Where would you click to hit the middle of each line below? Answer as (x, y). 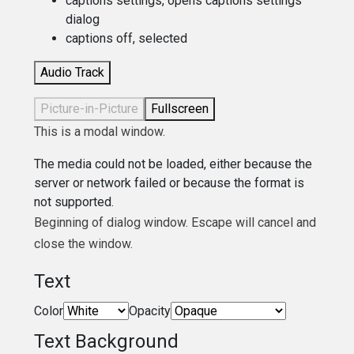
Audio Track (73, 72)
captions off (100, 38)
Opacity (150, 311)
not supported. (74, 201)
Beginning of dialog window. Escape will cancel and (175, 222)
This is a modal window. (100, 131)
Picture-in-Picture (90, 108)
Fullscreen (180, 108)
